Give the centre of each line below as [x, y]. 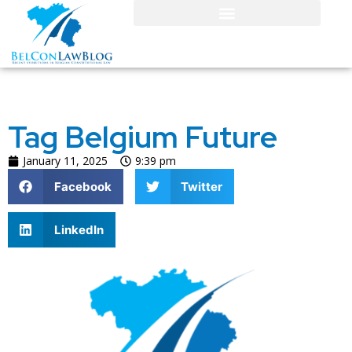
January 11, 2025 [65, 161]
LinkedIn [79, 229]
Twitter [202, 186]
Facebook [82, 186]
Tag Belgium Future [143, 137]
